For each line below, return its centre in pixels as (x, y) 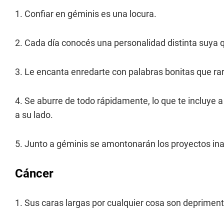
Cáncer (34, 174)
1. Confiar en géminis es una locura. (86, 14)
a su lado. (34, 115)
